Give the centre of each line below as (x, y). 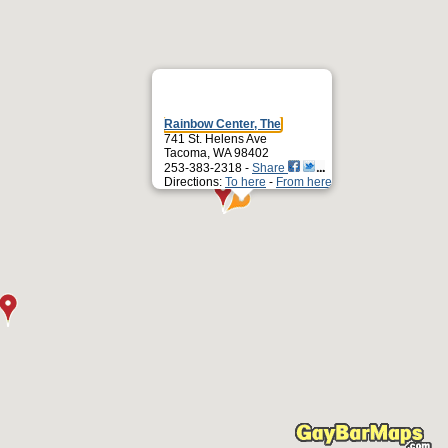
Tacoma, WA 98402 (216, 153)
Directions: (194, 182)
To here (245, 182)
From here (304, 182)
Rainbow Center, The (222, 124)
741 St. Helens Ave (215, 139)
